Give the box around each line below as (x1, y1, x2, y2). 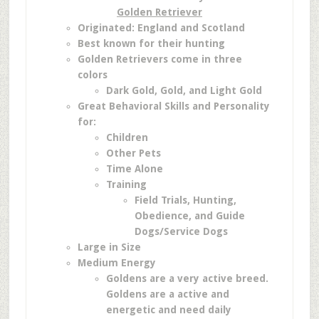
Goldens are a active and (105, 288, 229, 300)
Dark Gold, (105, 85, 160, 96)
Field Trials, (134, 194, 193, 206)
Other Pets (105, 147, 161, 159)
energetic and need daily (105, 304, 231, 315)
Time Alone (105, 163, 163, 174)
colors (77, 69, 108, 80)
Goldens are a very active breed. (105, 273, 268, 284)
